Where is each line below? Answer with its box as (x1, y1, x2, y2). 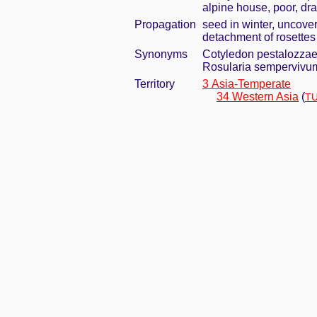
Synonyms (134, 48, 188, 60)
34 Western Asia (217, 91, 299, 103)
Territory (134, 78, 175, 90)
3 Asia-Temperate (202, 78, 291, 90)
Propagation (134, 18, 196, 30)
